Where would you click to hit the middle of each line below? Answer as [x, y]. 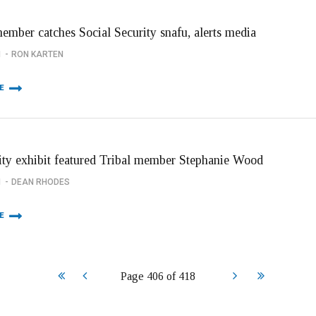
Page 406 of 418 [158, 276]
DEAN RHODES [41, 182]
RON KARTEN [37, 54]
